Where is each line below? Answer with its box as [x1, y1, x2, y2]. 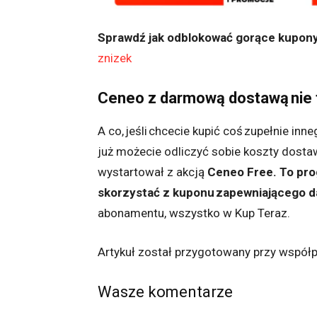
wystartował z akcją [98, 165, 207, 180]
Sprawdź [98, 30, 146, 45]
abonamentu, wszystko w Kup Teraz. [98, 206, 292, 221]
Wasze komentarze [98, 283, 233, 301]
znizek [98, 51, 132, 66]
